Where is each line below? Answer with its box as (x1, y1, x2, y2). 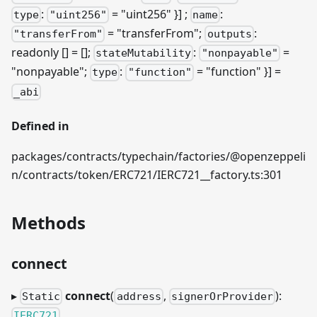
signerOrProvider (171, 289, 273, 303)
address (116, 289, 161, 303)
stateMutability (96, 47, 192, 60)
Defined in (11, 117, 69, 134)
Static (22, 289, 61, 303)
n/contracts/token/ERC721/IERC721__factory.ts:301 (11, 166, 282, 183)
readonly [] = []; (11, 45, 93, 61)
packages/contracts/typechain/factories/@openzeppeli (11, 148, 306, 164)
